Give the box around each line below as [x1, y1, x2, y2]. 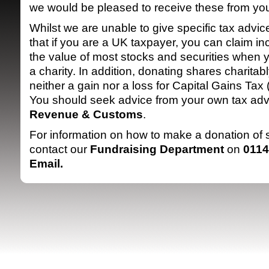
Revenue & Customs [29, 108, 143, 121]
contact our [29, 143, 90, 156]
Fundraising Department [90, 143, 224, 156]
